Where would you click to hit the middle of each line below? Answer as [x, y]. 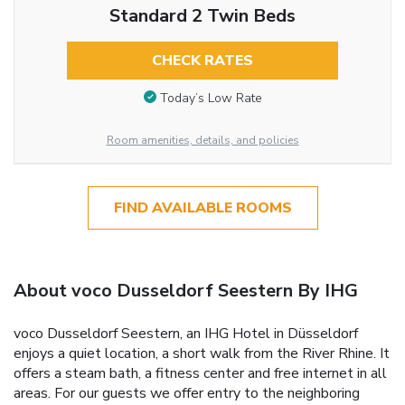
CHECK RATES [202, 61]
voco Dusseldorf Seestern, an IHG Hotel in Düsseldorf [186, 334]
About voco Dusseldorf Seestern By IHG [186, 291]
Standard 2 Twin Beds [202, 16]
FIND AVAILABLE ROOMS [202, 208]
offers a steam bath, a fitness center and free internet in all [200, 374]
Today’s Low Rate [211, 98]
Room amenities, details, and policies [202, 141]
